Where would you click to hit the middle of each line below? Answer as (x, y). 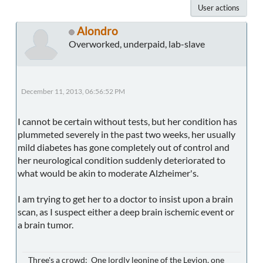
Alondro (97, 31)
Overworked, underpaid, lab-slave (137, 44)
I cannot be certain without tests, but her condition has (127, 122)
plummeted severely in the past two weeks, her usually (127, 134)
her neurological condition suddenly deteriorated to (122, 160)
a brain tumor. (46, 225)
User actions (219, 8)
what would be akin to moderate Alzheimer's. (109, 173)
